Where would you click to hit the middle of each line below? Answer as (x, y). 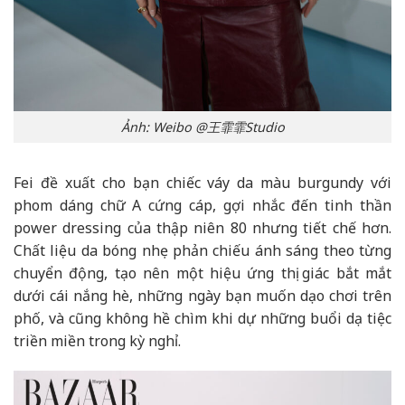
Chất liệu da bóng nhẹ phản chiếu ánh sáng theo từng (202, 250)
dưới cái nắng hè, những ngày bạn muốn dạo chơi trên (202, 295)
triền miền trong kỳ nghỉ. (97, 340)
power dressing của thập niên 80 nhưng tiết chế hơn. (202, 227)
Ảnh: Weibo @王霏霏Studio (202, 127)
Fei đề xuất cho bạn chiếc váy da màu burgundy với (202, 182)
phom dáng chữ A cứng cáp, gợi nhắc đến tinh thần (202, 205)
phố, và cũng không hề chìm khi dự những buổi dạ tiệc (202, 318)
